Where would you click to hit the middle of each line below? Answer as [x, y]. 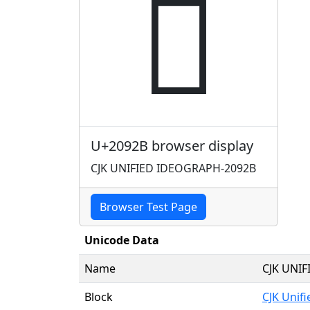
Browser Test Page [148, 207]
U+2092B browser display [172, 145]
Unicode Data [122, 240]
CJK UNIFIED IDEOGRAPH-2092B [173, 168]
